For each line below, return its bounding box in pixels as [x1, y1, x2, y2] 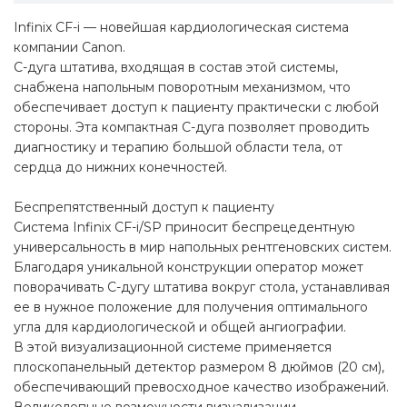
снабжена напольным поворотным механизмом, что [14, 79, 351, 96]
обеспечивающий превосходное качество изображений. [14, 379, 389, 396]
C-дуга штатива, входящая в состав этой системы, [14, 59, 338, 76]
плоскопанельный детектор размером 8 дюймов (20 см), [14, 359, 384, 376]
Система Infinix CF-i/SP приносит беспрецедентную [14, 219, 355, 236]
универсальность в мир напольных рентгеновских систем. [14, 239, 392, 256]
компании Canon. [14, 39, 125, 56]
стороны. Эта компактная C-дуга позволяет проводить [14, 119, 369, 136]
